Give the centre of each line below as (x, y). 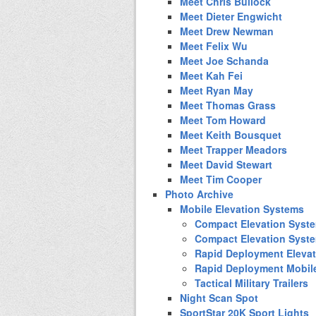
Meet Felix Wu (214, 45)
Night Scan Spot (219, 297)
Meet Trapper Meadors (233, 149)
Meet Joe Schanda (224, 60)
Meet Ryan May (217, 90)
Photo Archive (199, 194)
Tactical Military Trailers (251, 282)
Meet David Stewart (226, 164)
